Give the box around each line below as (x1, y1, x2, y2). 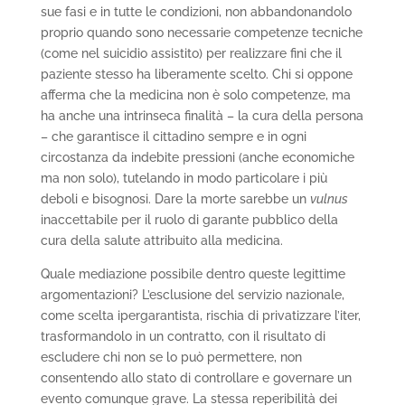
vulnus (309, 192, 348, 207)
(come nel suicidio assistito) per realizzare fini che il (40, 46, 342, 61)
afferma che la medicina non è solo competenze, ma (40, 88, 351, 103)
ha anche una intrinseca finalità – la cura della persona (40, 108, 363, 124)
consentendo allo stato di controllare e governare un (40, 371, 352, 386)
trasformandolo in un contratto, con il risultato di (40, 329, 325, 344)
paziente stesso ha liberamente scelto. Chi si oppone (40, 67, 353, 82)
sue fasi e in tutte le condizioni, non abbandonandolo (40, 5, 352, 20)
